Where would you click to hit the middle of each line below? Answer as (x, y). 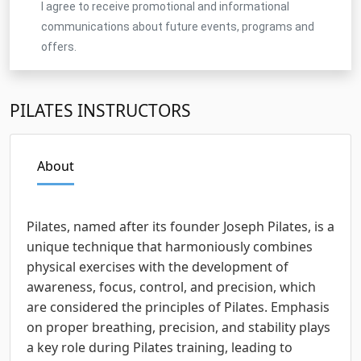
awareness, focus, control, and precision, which (171, 286)
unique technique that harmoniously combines (170, 246)
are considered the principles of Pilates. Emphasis (178, 307)
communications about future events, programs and (178, 26)
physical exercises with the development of (158, 266)
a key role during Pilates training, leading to (160, 347)
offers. (59, 46)
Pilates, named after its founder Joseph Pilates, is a (180, 226)
